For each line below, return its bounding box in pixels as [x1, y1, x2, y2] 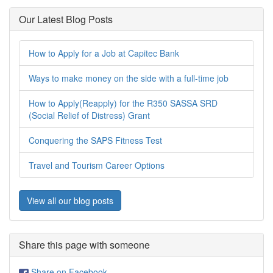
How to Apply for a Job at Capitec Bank [29, 47, 179, 60]
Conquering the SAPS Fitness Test [29, 134, 162, 147]
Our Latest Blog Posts [19, 12, 113, 27]
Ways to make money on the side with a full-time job [29, 72, 229, 85]
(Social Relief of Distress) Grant [29, 109, 150, 122]
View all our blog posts [27, 194, 113, 207]
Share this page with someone [19, 238, 150, 252]
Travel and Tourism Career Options [29, 159, 165, 172]
